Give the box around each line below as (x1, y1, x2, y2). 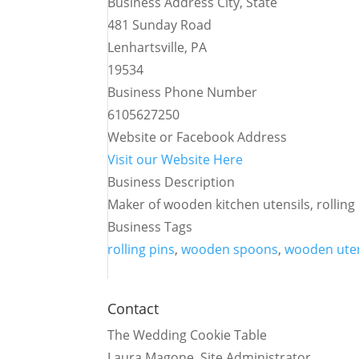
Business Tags (107, 218, 193, 236)
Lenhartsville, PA (107, 38, 208, 56)
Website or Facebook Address (107, 128, 288, 146)
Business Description (107, 173, 236, 191)
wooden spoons (181, 240, 279, 258)
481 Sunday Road (107, 16, 212, 34)
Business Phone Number (107, 83, 258, 101)
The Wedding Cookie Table (107, 326, 268, 344)
